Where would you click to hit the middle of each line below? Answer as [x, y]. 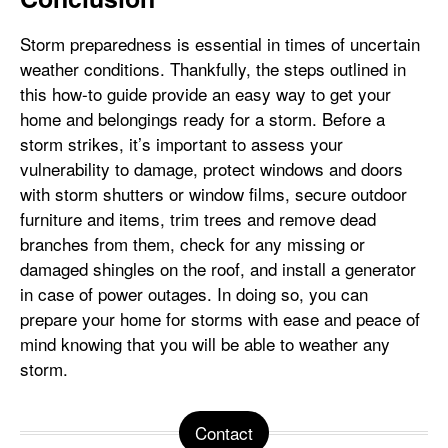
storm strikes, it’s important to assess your [181, 143]
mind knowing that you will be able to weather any [205, 343]
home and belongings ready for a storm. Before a [202, 118]
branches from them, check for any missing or [192, 243]
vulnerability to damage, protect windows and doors [211, 168]
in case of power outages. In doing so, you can [194, 293]
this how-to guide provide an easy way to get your [205, 93]
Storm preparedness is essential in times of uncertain [220, 43]
